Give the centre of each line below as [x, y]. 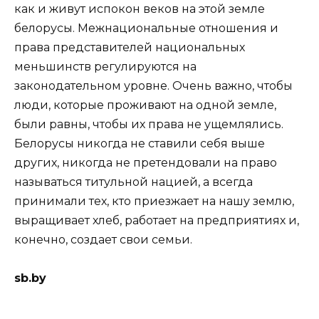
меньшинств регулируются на [105, 67]
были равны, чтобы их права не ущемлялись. [149, 125]
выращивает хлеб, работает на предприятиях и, [157, 221]
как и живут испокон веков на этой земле [140, 9]
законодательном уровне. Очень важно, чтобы [153, 86]
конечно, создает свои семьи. [103, 240]
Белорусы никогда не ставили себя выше [140, 144]
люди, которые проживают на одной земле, [145, 105]
